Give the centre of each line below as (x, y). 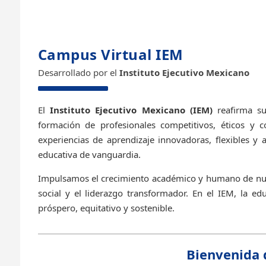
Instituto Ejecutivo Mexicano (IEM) (131, 110)
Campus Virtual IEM (110, 54)
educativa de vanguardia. (89, 154)
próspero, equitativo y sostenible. (106, 208)
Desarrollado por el (78, 72)
